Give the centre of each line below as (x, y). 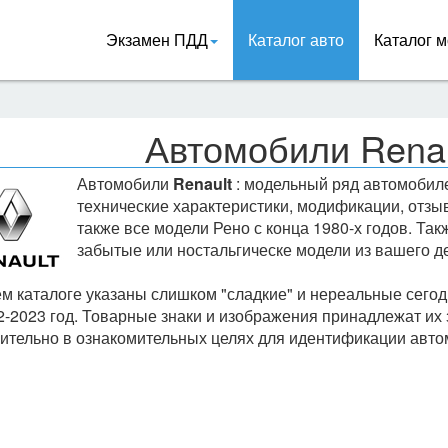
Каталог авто (296, 39)
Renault (202, 183)
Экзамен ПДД (157, 39)
